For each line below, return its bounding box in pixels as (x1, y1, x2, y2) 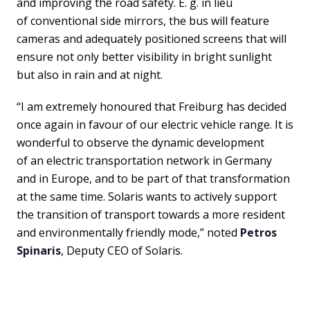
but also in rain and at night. (17, 66, 163, 82)
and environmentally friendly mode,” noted (17, 224, 240, 240)
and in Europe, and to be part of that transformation (17, 170, 290, 186)
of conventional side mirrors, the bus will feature (17, 12, 269, 28)
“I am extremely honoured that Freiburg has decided (17, 98, 286, 114)
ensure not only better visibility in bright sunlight (17, 48, 272, 64)
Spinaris (17, 242, 61, 258)
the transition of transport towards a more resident (17, 206, 285, 222)
